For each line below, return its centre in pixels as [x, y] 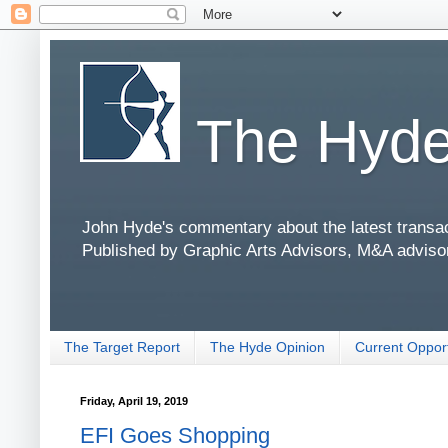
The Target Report [122, 347]
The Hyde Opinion [267, 347]
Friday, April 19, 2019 [134, 400]
